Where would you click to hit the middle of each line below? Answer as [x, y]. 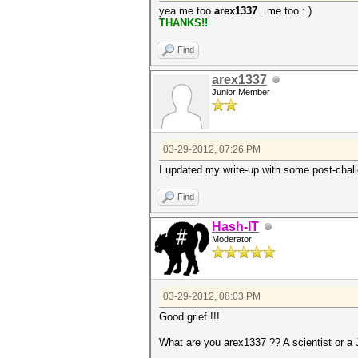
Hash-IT [235, 227]
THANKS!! [183, 23]
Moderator [232, 239]
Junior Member [241, 92]
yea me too [187, 11]
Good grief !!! [189, 317]
